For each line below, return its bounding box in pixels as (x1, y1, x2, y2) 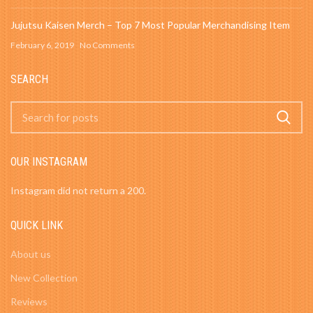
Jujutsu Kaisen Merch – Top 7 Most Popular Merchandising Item (10, 18, 290, 31)
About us (10, 247, 51, 260)
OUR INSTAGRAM (10, 154, 87, 168)
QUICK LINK (10, 218, 63, 232)
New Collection (10, 271, 78, 284)
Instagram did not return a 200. (10, 184, 146, 196)
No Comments (80, 39, 135, 50)
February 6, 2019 (10, 39, 74, 50)
